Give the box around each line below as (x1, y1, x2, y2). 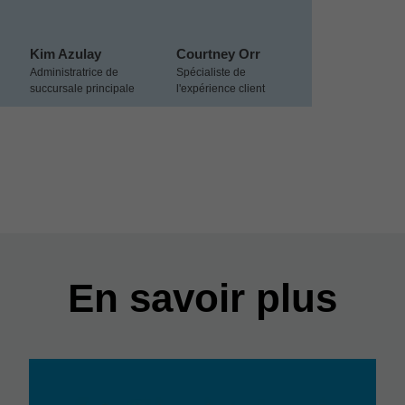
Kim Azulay (30, 46, 101, 61)
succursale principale (30, 82, 135, 95)
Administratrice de (30, 66, 118, 79)
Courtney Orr (176, 46, 260, 61)
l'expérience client (176, 82, 265, 95)
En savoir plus (68, 276, 337, 320)
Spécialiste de (176, 66, 246, 79)
